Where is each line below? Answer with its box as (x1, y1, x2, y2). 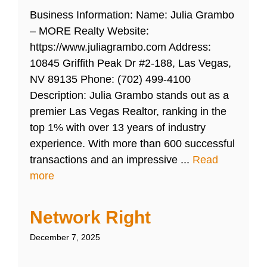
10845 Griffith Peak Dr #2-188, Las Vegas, (30, 57, 231, 70)
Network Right (30, 207, 151, 228)
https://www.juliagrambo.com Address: (30, 41, 211, 54)
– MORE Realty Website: (30, 25, 149, 38)
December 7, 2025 (30, 232, 100, 243)
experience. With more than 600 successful (30, 138, 235, 150)
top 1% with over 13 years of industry (30, 122, 206, 134)
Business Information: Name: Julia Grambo (30, 9, 234, 21)
